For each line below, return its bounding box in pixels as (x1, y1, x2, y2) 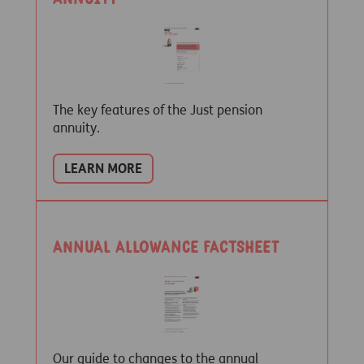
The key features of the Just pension (53, 102, 262, 118)
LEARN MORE (64, 161, 142, 176)
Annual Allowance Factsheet (53, 236, 279, 259)
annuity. (53, 120, 100, 136)
